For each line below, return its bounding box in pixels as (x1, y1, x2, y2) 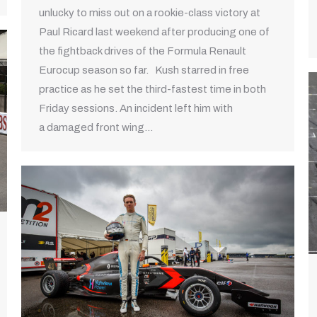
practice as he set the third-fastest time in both (39, 83, 266, 96)
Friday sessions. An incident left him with (39, 103, 233, 115)
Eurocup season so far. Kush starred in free (39, 64, 249, 76)
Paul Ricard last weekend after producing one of (39, 26, 270, 38)
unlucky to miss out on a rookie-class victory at (39, 7, 260, 19)
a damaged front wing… (39, 122, 153, 134)
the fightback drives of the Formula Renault (39, 45, 246, 57)
